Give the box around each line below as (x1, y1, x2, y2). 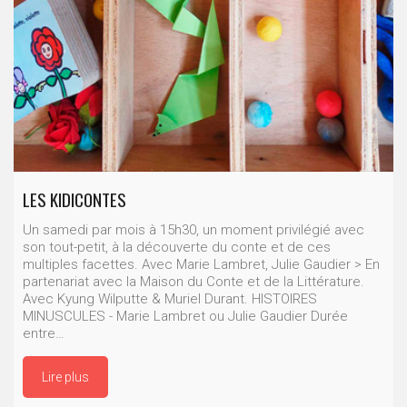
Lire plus (42, 369, 89, 384)
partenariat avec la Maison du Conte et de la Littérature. (23, 273, 364, 290)
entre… (23, 324, 65, 342)
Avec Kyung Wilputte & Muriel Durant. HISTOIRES (23, 290, 317, 307)
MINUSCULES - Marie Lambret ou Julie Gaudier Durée (23, 307, 348, 324)
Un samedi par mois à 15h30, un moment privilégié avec (23, 221, 364, 238)
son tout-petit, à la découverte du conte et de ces (23, 238, 331, 255)
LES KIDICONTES (23, 185, 126, 212)
